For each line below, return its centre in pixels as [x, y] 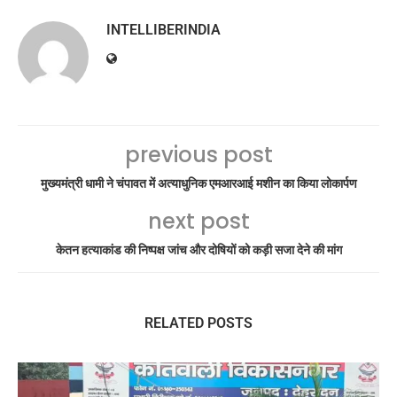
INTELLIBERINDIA [163, 29]
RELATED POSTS [198, 323]
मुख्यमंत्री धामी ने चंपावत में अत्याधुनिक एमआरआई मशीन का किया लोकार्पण [198, 183]
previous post [198, 154]
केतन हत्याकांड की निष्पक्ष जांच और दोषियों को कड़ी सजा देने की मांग [198, 249]
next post [198, 221]
